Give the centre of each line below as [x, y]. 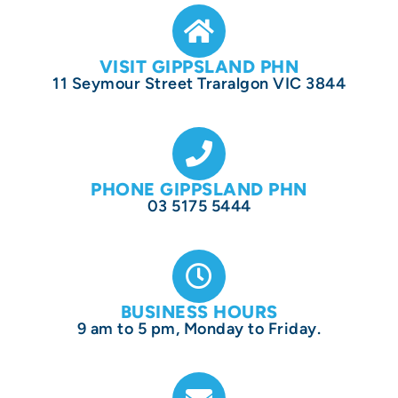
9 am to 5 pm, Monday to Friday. [199, 329]
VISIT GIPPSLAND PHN [199, 67]
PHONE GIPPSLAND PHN [199, 189]
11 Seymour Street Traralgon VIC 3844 [199, 84]
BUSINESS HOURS [199, 312]
